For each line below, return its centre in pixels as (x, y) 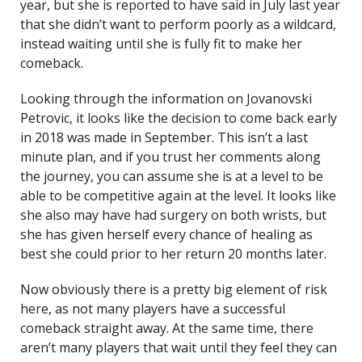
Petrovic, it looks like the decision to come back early (179, 118)
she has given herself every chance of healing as (166, 234)
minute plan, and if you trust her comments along (170, 157)
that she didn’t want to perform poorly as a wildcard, (178, 24)
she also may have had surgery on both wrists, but (173, 215)
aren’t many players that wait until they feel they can (179, 347)
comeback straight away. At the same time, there (167, 328)
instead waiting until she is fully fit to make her (161, 44)
